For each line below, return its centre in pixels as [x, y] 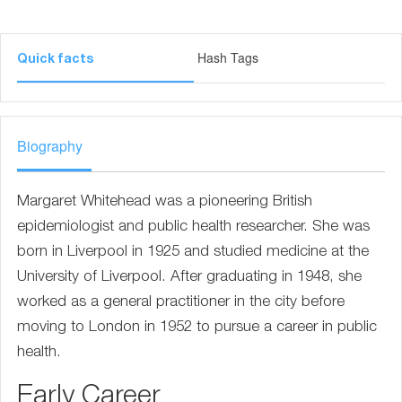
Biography [50, 146]
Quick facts [55, 60]
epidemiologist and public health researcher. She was [193, 227]
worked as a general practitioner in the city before [181, 303]
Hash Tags [227, 57]
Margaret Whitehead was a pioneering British [165, 202]
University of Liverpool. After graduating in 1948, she [189, 278]
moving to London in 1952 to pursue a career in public [197, 328]
